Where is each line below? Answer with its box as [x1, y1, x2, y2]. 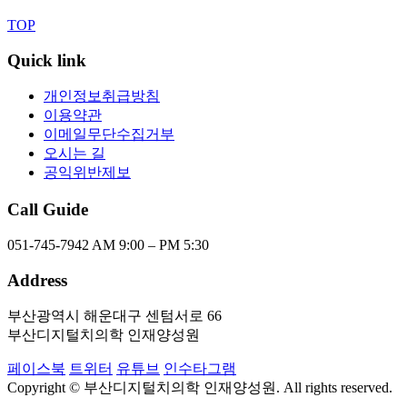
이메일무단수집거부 [44, 126, 174, 143]
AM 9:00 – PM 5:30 [92, 236, 209, 253]
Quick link [7, 50, 86, 70]
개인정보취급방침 [44, 88, 160, 104]
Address [7, 270, 67, 290]
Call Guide [7, 200, 88, 220]
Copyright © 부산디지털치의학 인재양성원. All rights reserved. [7, 380, 392, 396]
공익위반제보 [44, 164, 131, 181]
